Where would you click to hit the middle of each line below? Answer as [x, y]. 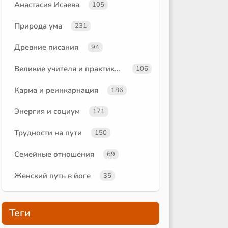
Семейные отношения [54, 154]
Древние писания [46, 47]
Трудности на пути [48, 133]
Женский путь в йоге [52, 175]
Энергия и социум [47, 111]
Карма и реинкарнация [56, 90]
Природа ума [38, 26]
